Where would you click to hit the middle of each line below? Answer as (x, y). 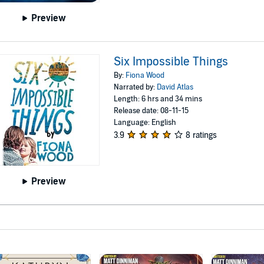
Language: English (145, 122)
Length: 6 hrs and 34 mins (158, 99)
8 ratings (202, 135)
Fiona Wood (145, 75)
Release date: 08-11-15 (151, 110)
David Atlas (175, 87)
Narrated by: (136, 87)
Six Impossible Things (171, 62)
